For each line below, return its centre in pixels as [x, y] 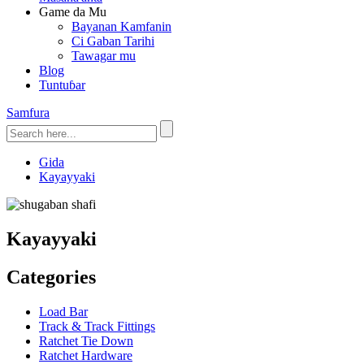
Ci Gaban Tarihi [113, 41]
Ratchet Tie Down [86, 340]
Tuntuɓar [62, 85]
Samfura [28, 113]
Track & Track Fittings [97, 326]
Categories [51, 277]
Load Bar [63, 311]
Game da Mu [73, 12]
